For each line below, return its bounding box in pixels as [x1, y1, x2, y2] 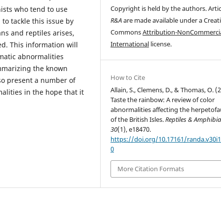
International [110, 39, 149, 49]
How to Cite [110, 73, 146, 82]
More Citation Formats [117, 164, 184, 174]
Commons [110, 28, 143, 37]
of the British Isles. [110, 115, 166, 124]
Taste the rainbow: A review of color [110, 95, 215, 105]
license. [149, 39, 172, 49]
